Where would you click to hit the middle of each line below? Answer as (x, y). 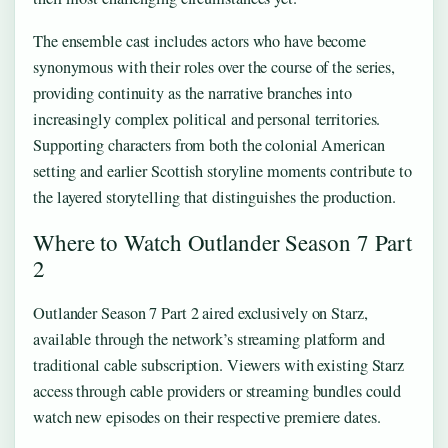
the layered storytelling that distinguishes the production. (215, 196)
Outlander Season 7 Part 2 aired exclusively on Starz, (200, 312)
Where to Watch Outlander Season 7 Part (223, 241)
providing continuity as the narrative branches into (192, 92)
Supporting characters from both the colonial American (209, 144)
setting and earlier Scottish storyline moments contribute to (222, 170)
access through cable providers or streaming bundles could (217, 390)
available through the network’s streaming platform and (209, 338)
